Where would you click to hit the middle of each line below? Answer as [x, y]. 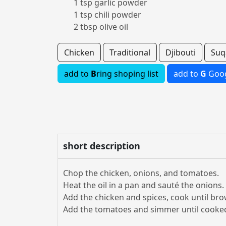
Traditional [130, 52]
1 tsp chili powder [107, 15]
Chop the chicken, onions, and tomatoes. [141, 173]
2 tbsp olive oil [101, 27]
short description [102, 146]
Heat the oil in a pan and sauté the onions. [144, 185]
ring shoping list [127, 74]
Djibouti [181, 52]
